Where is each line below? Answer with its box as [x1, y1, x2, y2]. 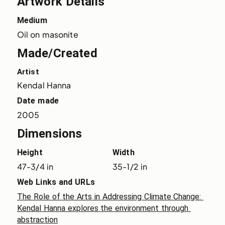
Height [17, 147, 43, 157]
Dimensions [17, 126, 82, 141]
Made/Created [17, 46, 97, 60]
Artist [17, 67, 39, 76]
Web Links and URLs [17, 177, 95, 187]
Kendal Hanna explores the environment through [17, 203, 188, 213]
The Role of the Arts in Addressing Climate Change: [17, 191, 201, 201]
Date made [17, 95, 59, 105]
